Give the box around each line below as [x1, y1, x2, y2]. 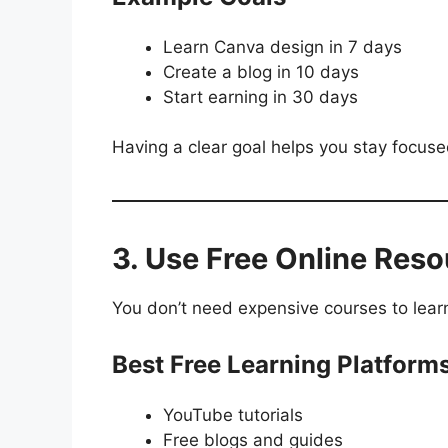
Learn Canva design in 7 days [163, 36, 402, 57]
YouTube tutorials [163, 404, 303, 425]
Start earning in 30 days [163, 86, 358, 107]
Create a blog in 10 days [163, 61, 359, 82]
